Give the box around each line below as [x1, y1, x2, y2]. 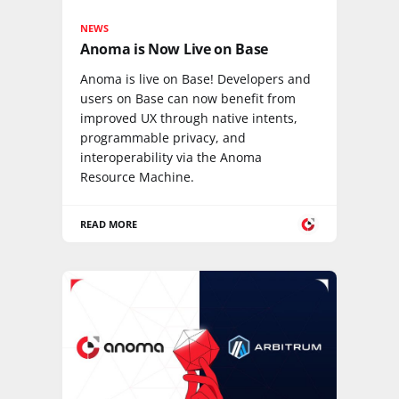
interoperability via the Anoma [80, 149, 262, 166]
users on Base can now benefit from [80, 90, 296, 107]
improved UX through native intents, [80, 110, 297, 126]
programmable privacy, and [80, 129, 246, 146]
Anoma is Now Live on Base [80, 39, 268, 59]
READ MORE [80, 217, 138, 231]
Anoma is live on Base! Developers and [80, 70, 311, 87]
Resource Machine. [80, 168, 194, 185]
